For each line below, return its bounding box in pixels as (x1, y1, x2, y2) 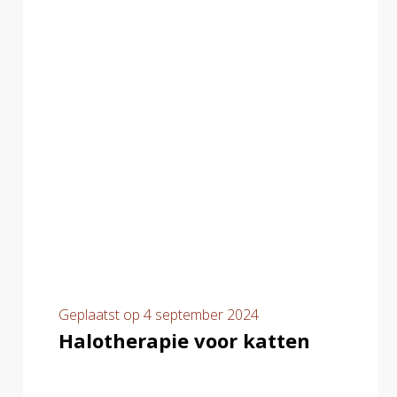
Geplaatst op (58, 305, 144, 324)
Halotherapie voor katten (58, 327, 310, 354)
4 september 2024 (144, 305, 259, 324)
